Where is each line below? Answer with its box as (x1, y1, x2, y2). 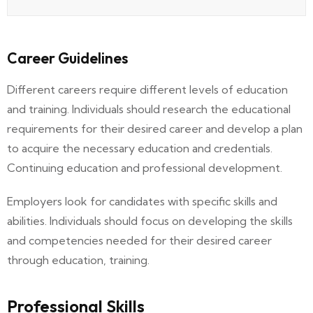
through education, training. (7, 253, 150, 268)
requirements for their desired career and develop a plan (7, 122, 303, 136)
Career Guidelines (7, 49, 128, 68)
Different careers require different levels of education (7, 82, 288, 97)
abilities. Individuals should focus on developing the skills (7, 214, 293, 228)
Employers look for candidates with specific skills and (7, 194, 277, 209)
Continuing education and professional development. (7, 161, 282, 175)
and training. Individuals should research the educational (7, 102, 291, 117)
